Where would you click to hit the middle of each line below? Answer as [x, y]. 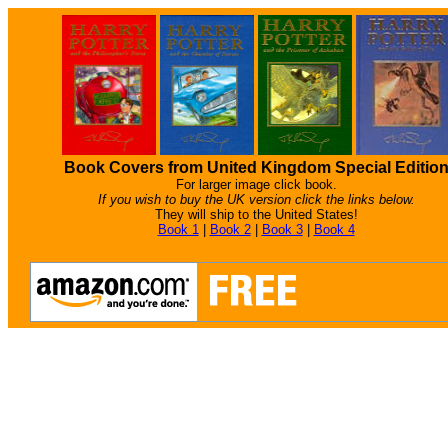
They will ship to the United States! [256, 214]
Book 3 [282, 229]
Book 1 [178, 229]
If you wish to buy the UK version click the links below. [256, 199]
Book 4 [334, 229]
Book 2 [230, 229]
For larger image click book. [256, 184]
